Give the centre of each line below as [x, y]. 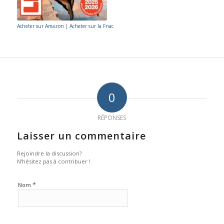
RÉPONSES [112, 118]
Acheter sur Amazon [40, 26]
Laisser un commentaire [81, 136]
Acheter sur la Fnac [91, 26]
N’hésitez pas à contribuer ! [53, 161]
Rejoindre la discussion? [49, 153]
